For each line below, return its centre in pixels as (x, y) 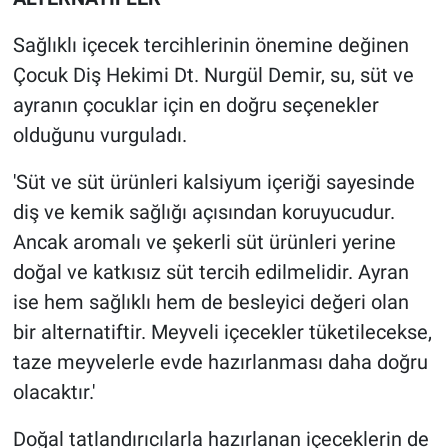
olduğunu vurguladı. (99, 135)
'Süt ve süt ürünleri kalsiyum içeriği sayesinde (213, 182)
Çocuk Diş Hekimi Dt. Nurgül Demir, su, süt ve (213, 75)
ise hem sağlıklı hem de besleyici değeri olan (210, 302)
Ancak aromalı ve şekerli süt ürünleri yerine (204, 242)
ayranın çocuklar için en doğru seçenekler (195, 105)
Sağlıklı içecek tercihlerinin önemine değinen (210, 45)
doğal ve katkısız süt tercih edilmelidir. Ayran (210, 272)
